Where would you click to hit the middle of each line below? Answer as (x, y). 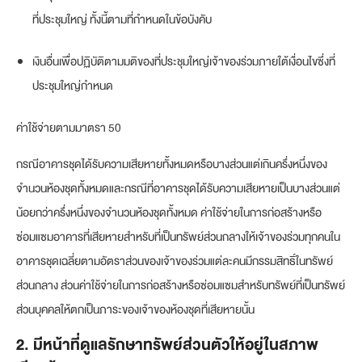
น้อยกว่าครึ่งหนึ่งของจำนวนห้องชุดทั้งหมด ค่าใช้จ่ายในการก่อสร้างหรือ (169, 212)
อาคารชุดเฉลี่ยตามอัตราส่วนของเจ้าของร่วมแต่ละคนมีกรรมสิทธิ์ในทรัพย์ (175, 261)
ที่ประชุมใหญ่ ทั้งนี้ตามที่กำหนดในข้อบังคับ (122, 19)
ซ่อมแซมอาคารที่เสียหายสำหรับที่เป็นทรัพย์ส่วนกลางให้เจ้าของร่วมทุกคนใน (178, 236)
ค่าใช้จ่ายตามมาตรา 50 (69, 127)
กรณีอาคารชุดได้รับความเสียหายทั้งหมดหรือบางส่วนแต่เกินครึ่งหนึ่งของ (172, 164)
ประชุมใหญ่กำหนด (73, 85)
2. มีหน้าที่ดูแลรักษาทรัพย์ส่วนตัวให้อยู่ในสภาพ (167, 345)
